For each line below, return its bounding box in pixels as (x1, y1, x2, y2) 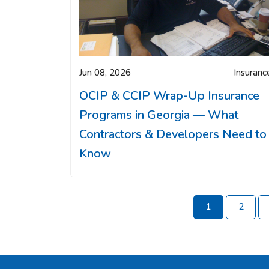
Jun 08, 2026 (79, 66, 131, 79)
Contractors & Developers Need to (79, 125, 267, 142)
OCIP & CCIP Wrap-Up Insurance (79, 87, 259, 104)
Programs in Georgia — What (79, 106, 238, 123)
